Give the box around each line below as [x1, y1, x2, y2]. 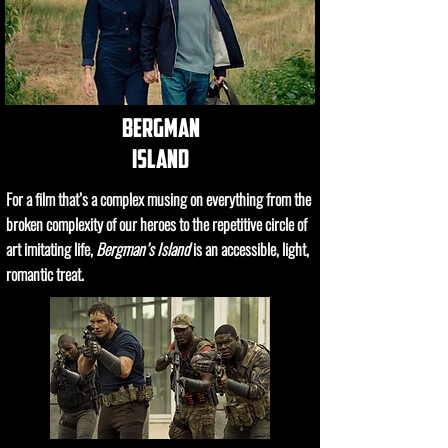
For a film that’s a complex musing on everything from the [6, 187, 311, 211]
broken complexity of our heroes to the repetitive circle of [6, 212, 307, 236]
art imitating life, [6, 237, 96, 261]
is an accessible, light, [190, 237, 309, 261]
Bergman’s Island [96, 237, 190, 261]
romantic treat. [6, 262, 84, 286]
